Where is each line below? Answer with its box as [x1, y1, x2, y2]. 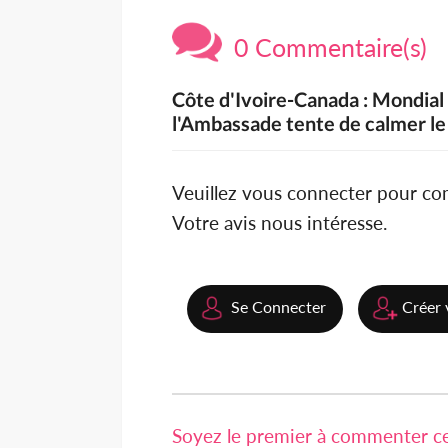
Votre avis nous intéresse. [172, 211, 387, 235]
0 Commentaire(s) [222, 32, 427, 63]
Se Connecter [231, 297, 326, 317]
